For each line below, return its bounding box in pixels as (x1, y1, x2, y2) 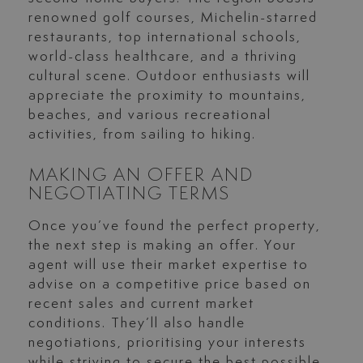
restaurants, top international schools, (28, 30, 301, 45)
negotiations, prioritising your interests (28, 335, 306, 351)
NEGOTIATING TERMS (28, 185, 230, 204)
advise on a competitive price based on (28, 277, 311, 293)
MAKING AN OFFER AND (28, 166, 254, 186)
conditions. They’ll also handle (28, 316, 246, 331)
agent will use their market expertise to (28, 258, 309, 273)
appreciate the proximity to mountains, (28, 88, 306, 104)
